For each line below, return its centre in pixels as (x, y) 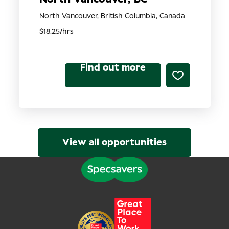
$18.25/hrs (56, 31)
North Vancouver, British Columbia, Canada (112, 16)
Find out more (113, 68)
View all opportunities (114, 142)
